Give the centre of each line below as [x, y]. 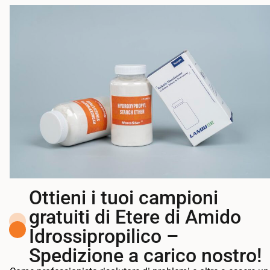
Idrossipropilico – [104, 236]
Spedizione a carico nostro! [145, 255]
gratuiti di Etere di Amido [135, 217]
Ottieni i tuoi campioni [123, 197]
